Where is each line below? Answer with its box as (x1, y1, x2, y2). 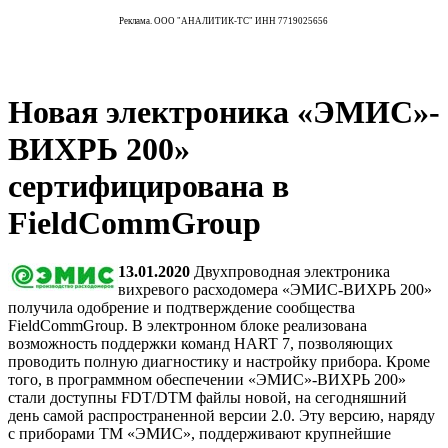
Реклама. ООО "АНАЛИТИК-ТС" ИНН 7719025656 (118, 15, 330, 26)
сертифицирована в (8, 167, 289, 204)
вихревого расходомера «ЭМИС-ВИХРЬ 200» (118, 281, 436, 299)
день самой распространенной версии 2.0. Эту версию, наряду (8, 407, 435, 425)
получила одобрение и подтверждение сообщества (8, 299, 355, 317)
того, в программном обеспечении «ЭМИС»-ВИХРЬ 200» (8, 371, 406, 389)
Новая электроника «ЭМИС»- (8, 93, 440, 130)
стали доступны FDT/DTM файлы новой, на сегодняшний (8, 389, 407, 407)
